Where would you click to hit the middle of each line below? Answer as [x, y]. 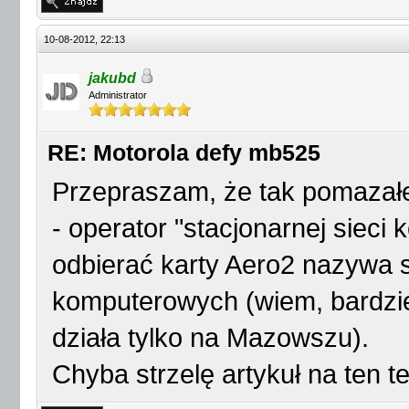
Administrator [118, 95]
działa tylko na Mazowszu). [210, 338]
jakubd [112, 78]
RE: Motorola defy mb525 [184, 153]
